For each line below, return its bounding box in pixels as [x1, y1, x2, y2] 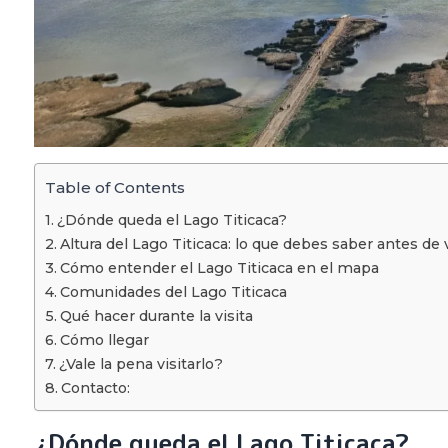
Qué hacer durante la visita [59, 306, 253, 325]
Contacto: [60, 378, 130, 397]
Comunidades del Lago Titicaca [59, 282, 287, 301]
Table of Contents [45, 177, 185, 197]
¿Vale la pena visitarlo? [58, 354, 223, 373]
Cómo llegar [59, 330, 149, 349]
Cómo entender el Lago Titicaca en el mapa [59, 258, 379, 277]
